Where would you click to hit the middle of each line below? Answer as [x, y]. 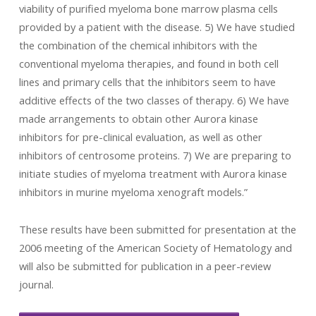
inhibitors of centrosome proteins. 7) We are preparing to [155, 155]
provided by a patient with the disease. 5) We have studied [157, 27]
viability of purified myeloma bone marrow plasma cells [148, 8]
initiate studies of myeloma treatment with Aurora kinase [153, 174]
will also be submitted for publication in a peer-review [145, 266]
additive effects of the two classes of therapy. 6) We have [154, 100]
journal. [36, 284]
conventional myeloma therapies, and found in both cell [148, 63]
